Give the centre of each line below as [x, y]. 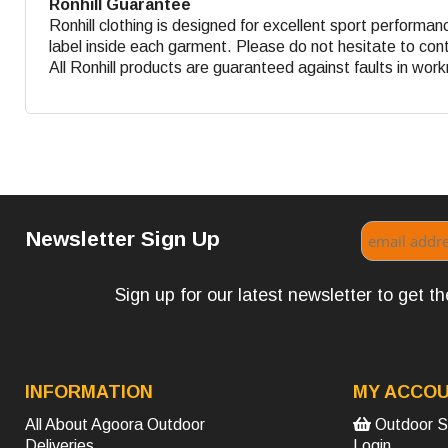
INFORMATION [89, 391]
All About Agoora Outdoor [115, 424]
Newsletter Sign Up [123, 238]
